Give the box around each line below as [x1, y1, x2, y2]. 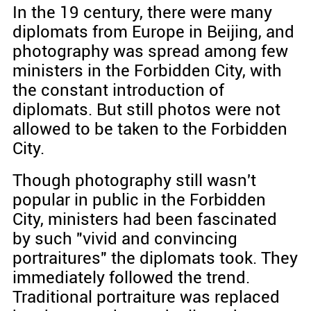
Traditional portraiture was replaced [12, 287, 280, 307]
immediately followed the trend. [12, 267, 250, 287]
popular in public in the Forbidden [12, 190, 266, 210]
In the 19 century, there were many [12, 2, 272, 22]
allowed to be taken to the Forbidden [12, 119, 287, 139]
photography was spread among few [12, 41, 288, 61]
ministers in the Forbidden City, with [12, 60, 282, 81]
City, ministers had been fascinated [12, 209, 277, 229]
